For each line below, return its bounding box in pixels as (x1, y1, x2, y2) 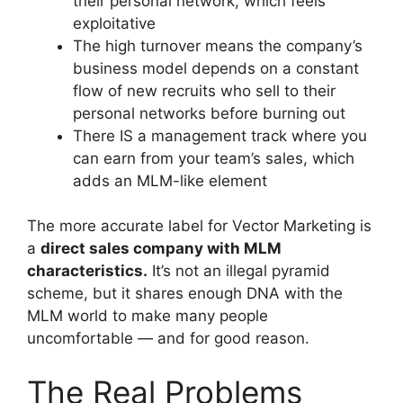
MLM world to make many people (27, 307, 268, 326)
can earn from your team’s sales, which (73, 148, 354, 167)
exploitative (73, 13, 156, 32)
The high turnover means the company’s (73, 36, 363, 55)
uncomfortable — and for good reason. (27, 329, 309, 348)
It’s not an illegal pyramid (148, 262, 330, 281)
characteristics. (27, 262, 148, 281)
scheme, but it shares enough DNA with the (27, 284, 343, 303)
